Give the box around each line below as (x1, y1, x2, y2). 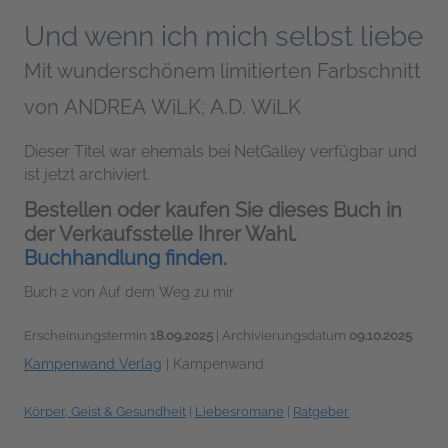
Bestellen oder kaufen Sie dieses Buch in (24, 198, 402, 223)
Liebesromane (195, 404, 284, 420)
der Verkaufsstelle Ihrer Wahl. (24, 222, 297, 247)
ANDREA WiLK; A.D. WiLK (64, 95, 301, 120)
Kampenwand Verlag (24, 356, 162, 373)
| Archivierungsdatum (213, 328, 349, 344)
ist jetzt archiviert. (24, 165, 150, 185)
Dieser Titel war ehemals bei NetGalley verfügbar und (24, 142, 417, 162)
